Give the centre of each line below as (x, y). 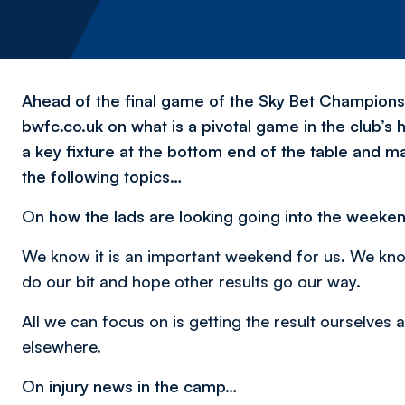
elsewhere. (61, 346)
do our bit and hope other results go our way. (191, 281)
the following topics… (102, 176)
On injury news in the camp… (129, 386)
